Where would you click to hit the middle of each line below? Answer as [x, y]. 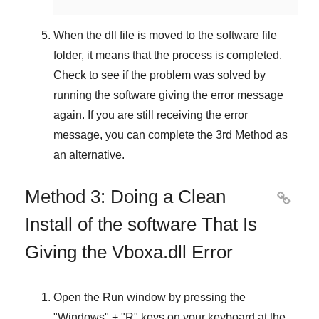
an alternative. [89, 155]
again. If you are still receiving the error [151, 115]
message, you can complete [125, 135]
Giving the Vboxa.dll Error [129, 252]
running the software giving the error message [168, 95]
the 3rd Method [235, 135]
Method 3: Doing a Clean [125, 196]
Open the [78, 297]
